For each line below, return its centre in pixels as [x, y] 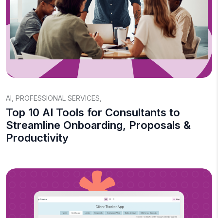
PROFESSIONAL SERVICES [58, 98]
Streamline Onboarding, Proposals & [98, 125]
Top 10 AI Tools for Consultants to [93, 112]
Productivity [37, 138]
